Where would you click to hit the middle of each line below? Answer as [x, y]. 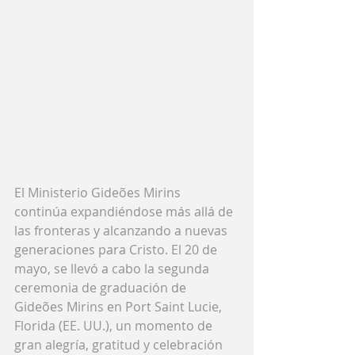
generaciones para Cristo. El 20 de [117, 249]
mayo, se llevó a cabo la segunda [113, 268]
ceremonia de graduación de [102, 287]
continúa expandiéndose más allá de [125, 211]
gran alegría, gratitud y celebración [120, 344]
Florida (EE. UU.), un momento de [115, 325]
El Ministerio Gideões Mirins [99, 192]
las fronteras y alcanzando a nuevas [122, 230]
